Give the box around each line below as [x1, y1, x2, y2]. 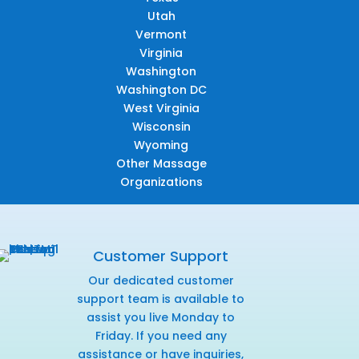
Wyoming [134, 136, 189, 153]
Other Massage [115, 155, 207, 171]
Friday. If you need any [95, 327, 227, 344]
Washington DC [115, 81, 207, 98]
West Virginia [123, 99, 200, 116]
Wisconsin [131, 118, 191, 135]
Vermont [135, 26, 188, 42]
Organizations [119, 173, 203, 190]
